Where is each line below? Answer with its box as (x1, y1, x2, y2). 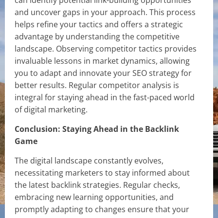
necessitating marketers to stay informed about (15, 167, 190, 178)
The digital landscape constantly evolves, (15, 155, 163, 166)
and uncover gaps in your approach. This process (15, 7, 196, 18)
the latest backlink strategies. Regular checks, (15, 180, 180, 190)
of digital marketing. (15, 104, 88, 115)
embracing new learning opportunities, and (15, 192, 174, 202)
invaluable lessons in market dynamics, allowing (15, 55, 190, 66)
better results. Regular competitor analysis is (15, 80, 179, 91)
